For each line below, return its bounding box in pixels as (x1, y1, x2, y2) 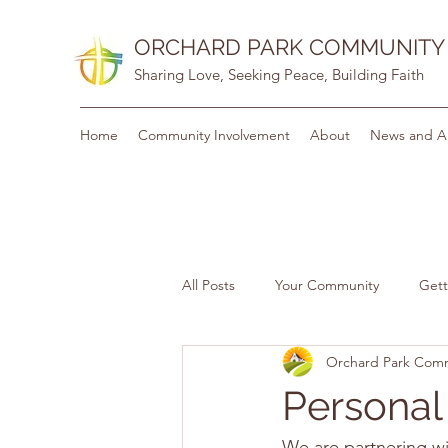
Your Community (275, 275, 379, 294)
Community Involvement (138, 126, 290, 144)
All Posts (182, 275, 235, 294)
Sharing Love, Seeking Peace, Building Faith (134, 65, 424, 84)
